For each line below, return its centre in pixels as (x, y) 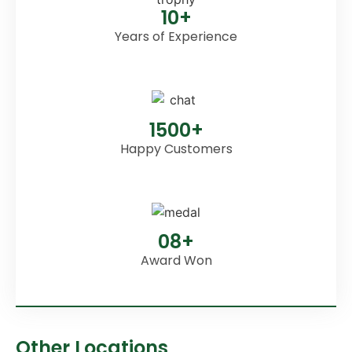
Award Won (176, 261)
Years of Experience (176, 37)
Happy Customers (176, 148)
